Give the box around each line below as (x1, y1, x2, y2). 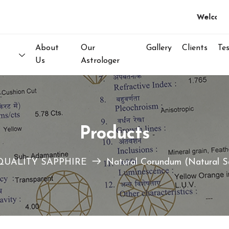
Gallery (146, 44, 172, 52)
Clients (182, 44, 208, 52)
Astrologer (81, 57, 120, 65)
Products (79, 125, 150, 143)
